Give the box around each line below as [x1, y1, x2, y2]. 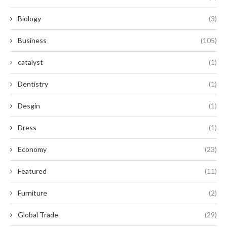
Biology [18, 14, 41, 23]
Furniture [18, 188, 47, 197]
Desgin [18, 101, 40, 110]
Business [18, 35, 47, 45]
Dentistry [18, 79, 48, 88]
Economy [18, 144, 47, 154]
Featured [18, 166, 47, 175]
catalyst [18, 57, 43, 66]
